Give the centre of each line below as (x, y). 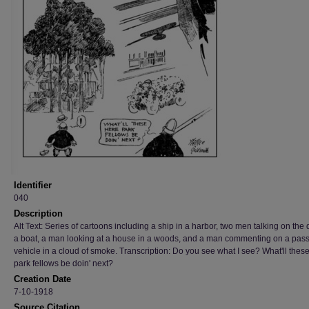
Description (38, 213)
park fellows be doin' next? (63, 263)
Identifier (33, 185)
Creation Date (42, 279)
